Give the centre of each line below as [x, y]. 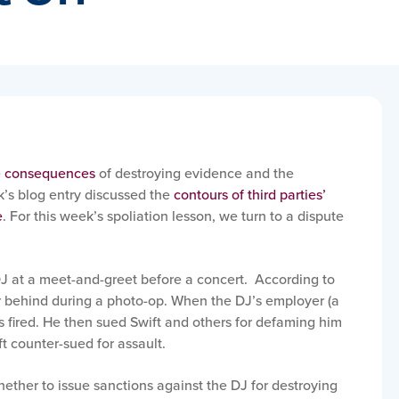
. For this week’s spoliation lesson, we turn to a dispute [173, 216]
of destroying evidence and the [195, 173]
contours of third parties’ [250, 194]
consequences [50, 173]
